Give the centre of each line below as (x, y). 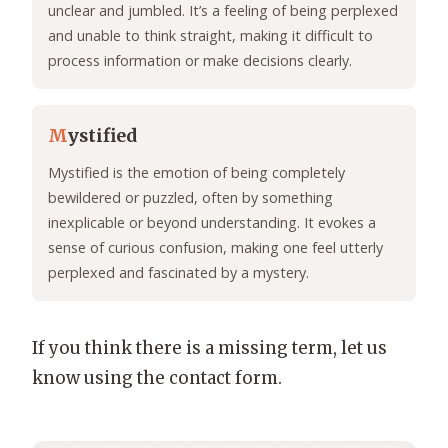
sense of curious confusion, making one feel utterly (215, 248)
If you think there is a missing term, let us (209, 348)
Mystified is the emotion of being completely (196, 173)
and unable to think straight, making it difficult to (210, 36)
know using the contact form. (157, 378)
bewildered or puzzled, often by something (190, 198)
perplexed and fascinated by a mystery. (178, 273)
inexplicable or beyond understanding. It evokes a (212, 223)
